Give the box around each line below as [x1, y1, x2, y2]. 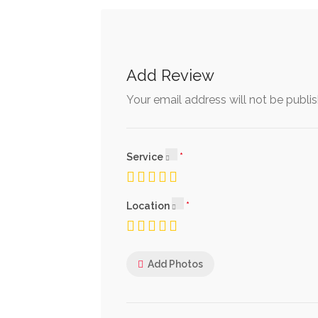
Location [126, 200, 172, 212]
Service [126, 151, 165, 163]
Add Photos [148, 258, 203, 270]
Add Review [126, 66, 214, 85]
